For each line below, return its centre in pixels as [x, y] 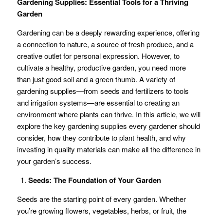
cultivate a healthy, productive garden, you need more [101, 67]
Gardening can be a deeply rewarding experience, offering [108, 32]
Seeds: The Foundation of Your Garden [94, 180]
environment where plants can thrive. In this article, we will [109, 114]
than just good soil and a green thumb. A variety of [96, 79]
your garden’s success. [54, 161]
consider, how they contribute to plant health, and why [101, 137]
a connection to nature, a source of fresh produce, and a [105, 44]
